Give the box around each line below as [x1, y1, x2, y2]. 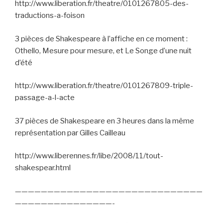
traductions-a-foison [15, 11, 85, 20]
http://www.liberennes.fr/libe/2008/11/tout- [15, 151, 163, 161]
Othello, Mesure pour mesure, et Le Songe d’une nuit [15, 46, 192, 55]
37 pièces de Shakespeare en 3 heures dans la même [15, 116, 194, 125]
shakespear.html [15, 163, 71, 173]
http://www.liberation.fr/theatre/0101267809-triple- [15, 81, 193, 91]
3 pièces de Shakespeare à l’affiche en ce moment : [15, 34, 188, 43]
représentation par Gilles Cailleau [15, 128, 125, 137]
